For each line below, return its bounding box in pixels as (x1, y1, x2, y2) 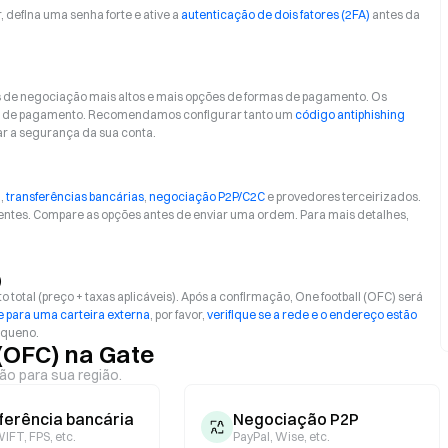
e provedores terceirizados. (265, 189, 421, 204)
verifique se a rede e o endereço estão (207, 307, 417, 322)
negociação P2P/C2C (149, 189, 265, 204)
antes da (370, 7, 420, 22)
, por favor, (150, 307, 207, 322)
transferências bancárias (6, 189, 144, 204)
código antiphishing (295, 107, 405, 122)
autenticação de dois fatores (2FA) (181, 7, 370, 22)
